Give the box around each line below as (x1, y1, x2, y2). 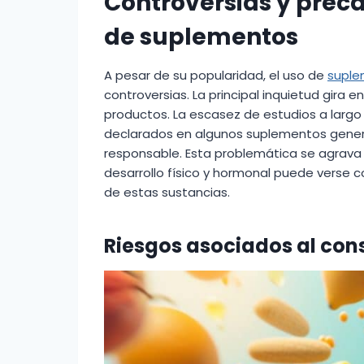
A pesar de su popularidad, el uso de (104, 67, 327, 84)
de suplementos (104, 21, 298, 54)
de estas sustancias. (104, 184, 230, 201)
